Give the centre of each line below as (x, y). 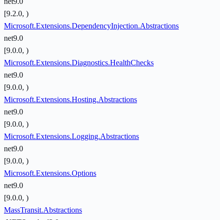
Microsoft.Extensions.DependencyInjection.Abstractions (91, 26)
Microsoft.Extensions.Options (50, 173)
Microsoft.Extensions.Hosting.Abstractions (70, 100)
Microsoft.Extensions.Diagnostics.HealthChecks (79, 63)
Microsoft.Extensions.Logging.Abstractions (71, 137)
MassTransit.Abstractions (43, 210)
